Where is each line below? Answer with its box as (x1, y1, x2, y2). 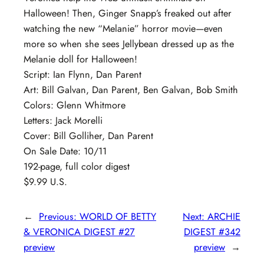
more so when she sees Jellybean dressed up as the (24, 37, 234, 51)
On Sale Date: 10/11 (24, 144, 107, 159)
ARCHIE (207, 209, 240, 223)
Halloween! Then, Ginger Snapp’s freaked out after (24, 6, 232, 21)
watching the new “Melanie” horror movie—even (24, 22, 223, 36)
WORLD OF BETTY (80, 209, 156, 223)
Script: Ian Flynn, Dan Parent (24, 68, 141, 82)
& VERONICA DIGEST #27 (24, 225, 135, 239)
